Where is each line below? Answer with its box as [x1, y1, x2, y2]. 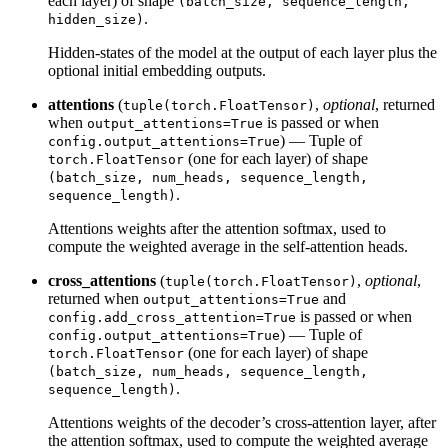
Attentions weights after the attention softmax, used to [48, 219, 386, 237]
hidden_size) [48, 11, 144, 27]
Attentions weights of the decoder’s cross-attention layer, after [48, 413, 436, 431]
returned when [48, 289, 143, 307]
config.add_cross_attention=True [48, 309, 296, 325]
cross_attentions [48, 271, 156, 289]
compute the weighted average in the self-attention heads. [48, 237, 408, 255]
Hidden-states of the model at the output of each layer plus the [48, 43, 437, 61]
